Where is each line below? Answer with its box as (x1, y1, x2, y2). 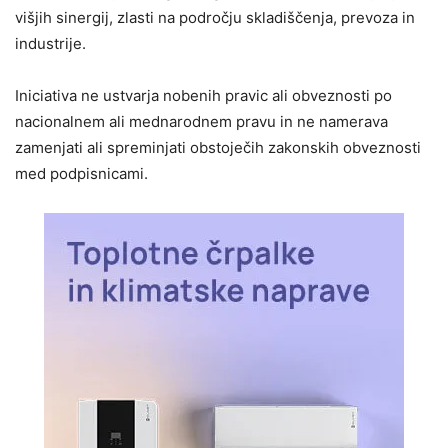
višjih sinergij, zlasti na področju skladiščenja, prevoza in (15, 7, 415, 27)
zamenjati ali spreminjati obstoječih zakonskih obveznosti (15, 137, 421, 157)
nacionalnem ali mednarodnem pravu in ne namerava (15, 111, 388, 131)
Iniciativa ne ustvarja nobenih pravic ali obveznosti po (15, 85, 392, 105)
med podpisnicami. (15, 163, 148, 183)
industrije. (15, 33, 86, 53)
